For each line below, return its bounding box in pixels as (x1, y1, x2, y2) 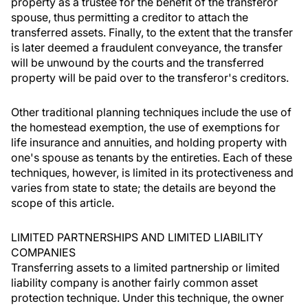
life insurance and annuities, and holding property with (11, 135, 287, 149)
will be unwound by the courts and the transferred (11, 56, 264, 69)
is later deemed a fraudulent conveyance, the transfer (11, 41, 283, 54)
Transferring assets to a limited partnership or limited (11, 261, 280, 274)
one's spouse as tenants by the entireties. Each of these (11, 151, 292, 164)
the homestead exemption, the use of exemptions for (11, 120, 280, 134)
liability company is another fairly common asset (11, 276, 258, 289)
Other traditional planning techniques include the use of (11, 105, 291, 119)
